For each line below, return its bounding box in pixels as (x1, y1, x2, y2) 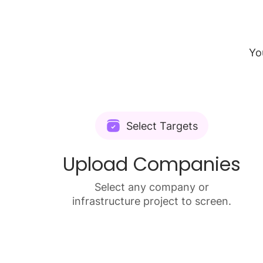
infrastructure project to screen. (72, 195, 232, 207)
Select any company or (95, 181, 210, 193)
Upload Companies (63, 151, 241, 177)
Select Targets (126, 119, 198, 132)
